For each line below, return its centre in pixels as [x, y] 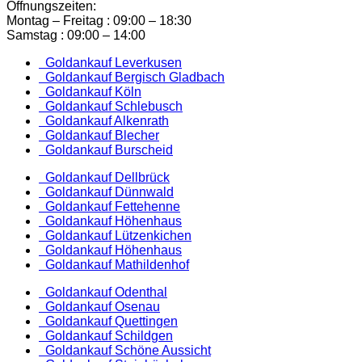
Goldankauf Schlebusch [111, 106]
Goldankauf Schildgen [106, 335]
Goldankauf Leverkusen [110, 62]
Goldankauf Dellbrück [104, 177]
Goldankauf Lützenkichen [115, 235]
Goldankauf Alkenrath [104, 120]
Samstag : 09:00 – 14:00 [76, 35]
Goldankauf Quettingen [108, 321]
